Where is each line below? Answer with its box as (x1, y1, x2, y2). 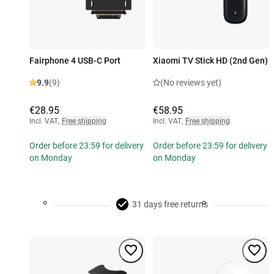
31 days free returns (132, 199, 208, 210)
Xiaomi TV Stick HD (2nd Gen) (153, 56, 268, 66)
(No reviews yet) (160, 78, 221, 88)
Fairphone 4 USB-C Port (29, 56, 120, 66)
